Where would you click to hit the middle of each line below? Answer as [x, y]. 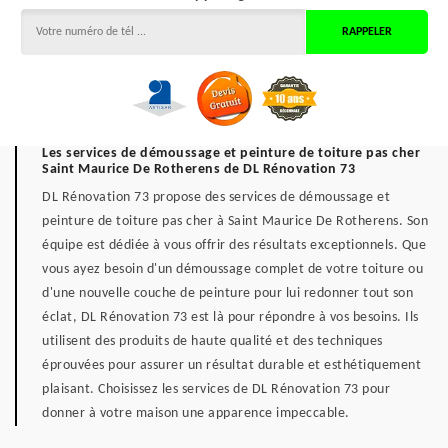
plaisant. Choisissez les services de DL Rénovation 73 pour [216, 389]
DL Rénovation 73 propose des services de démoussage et [216, 197]
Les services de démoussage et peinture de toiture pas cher [231, 153]
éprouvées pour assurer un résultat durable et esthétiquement [231, 365]
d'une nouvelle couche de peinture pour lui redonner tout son [227, 293]
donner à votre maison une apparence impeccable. [196, 413]
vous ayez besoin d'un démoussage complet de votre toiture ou [232, 269]
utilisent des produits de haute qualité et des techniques [212, 341]
